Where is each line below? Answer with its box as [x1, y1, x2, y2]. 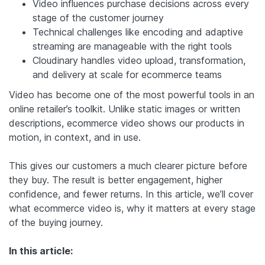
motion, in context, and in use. [9, 131, 141, 143]
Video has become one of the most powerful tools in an [9, 88, 254, 101]
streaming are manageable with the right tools [33, 40, 232, 52]
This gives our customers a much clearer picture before [9, 159, 247, 172]
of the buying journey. [9, 216, 103, 228]
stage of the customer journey [33, 11, 164, 24]
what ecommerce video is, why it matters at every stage [9, 202, 256, 214]
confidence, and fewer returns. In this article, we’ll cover [9, 188, 253, 200]
